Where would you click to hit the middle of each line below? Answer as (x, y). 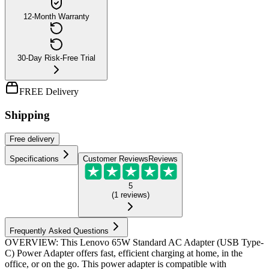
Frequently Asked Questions (59, 231)
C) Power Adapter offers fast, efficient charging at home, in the (124, 253)
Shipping (27, 115)
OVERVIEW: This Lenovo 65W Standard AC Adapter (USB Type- (134, 243)
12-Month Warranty (56, 16)
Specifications (34, 159)
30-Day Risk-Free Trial (56, 58)
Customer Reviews (116, 159)
